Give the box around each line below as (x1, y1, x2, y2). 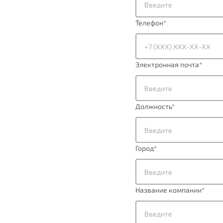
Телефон (135, 18, 163, 27)
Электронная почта (135, 60, 199, 69)
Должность (135, 102, 172, 111)
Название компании (135, 186, 202, 194)
